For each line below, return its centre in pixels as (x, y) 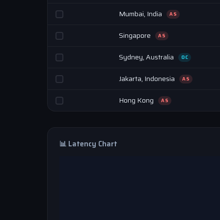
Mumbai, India (141, 14)
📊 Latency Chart (88, 144)
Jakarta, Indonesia (148, 79)
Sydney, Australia (147, 57)
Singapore (136, 35)
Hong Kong (137, 100)
